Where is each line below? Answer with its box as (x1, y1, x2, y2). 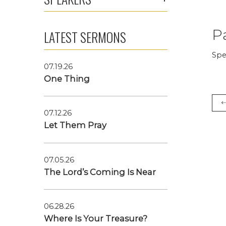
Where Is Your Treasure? (43, 213, 147, 224)
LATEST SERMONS (43, 27, 126, 46)
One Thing (43, 73, 90, 84)
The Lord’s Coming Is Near (43, 166, 156, 177)
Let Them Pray (43, 120, 106, 131)
